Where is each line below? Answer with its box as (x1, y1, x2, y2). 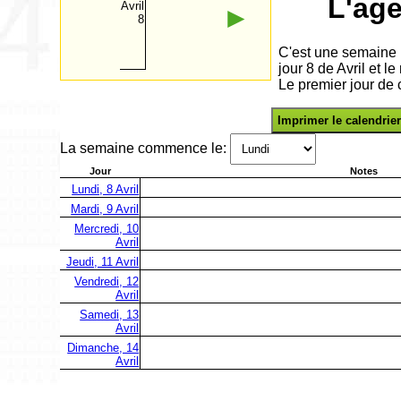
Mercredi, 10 (74, 221, 140, 235)
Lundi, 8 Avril (72, 182, 140, 196)
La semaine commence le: (60, 141, 231, 157)
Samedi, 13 (80, 307, 140, 321)
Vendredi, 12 (74, 274, 140, 288)
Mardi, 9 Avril (71, 201, 140, 216)
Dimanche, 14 (67, 340, 140, 354)
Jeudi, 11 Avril (66, 254, 140, 269)
